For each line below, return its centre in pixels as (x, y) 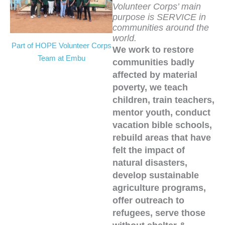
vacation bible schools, (162, 125)
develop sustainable (156, 175)
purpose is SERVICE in (159, 17)
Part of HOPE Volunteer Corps (61, 45)
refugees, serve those (159, 213)
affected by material (155, 75)
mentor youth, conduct (161, 112)
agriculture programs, (159, 188)
